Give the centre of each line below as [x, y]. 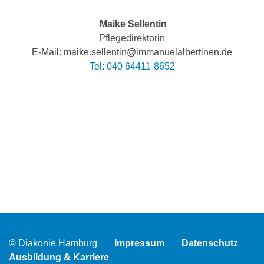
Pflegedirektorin [132, 38]
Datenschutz [210, 243]
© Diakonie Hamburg [53, 243]
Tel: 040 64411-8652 [132, 67]
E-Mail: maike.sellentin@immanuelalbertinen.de [132, 52]
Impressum [139, 243]
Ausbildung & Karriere [59, 258]
